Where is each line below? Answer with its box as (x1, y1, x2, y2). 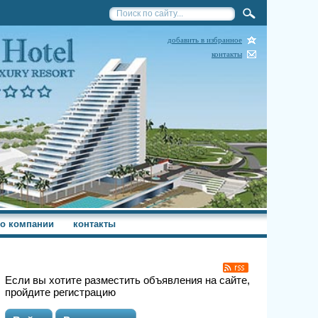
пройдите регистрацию (4, 285, 116, 298)
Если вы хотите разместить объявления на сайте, (4, 273, 250, 286)
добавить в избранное (168, 35, 242, 44)
